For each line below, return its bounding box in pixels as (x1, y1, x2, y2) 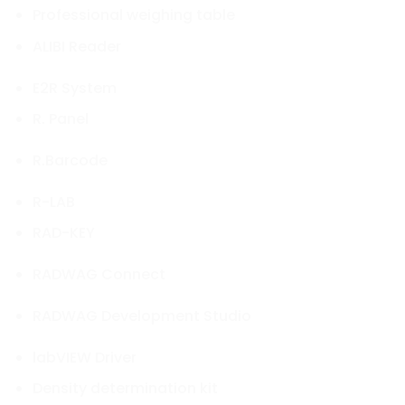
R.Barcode (32, 149, 108, 171)
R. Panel (32, 108, 89, 130)
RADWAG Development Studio (32, 305, 251, 326)
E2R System (32, 77, 117, 99)
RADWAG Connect (32, 264, 165, 286)
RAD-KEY (32, 222, 95, 244)
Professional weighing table (32, 5, 235, 26)
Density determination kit (32, 378, 218, 400)
